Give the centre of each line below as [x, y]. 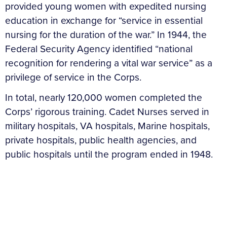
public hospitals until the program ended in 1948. [110, 154]
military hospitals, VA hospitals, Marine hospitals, [107, 126]
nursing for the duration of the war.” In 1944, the [106, 34]
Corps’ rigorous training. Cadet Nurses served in [107, 111]
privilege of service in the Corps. [73, 77]
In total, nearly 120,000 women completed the [104, 97]
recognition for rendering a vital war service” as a [109, 63]
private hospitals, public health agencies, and [101, 140]
